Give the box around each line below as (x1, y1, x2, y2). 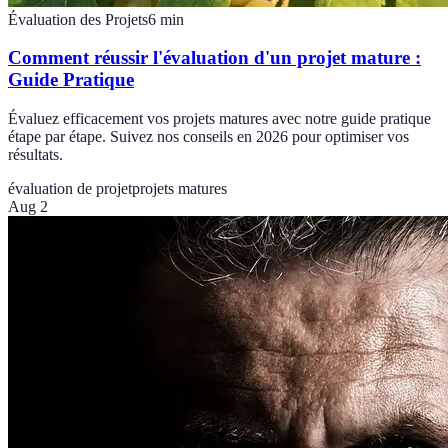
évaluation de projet (8, 180, 132, 198)
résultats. (8, 146, 63, 164)
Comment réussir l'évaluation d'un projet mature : (8, 47, 421, 69)
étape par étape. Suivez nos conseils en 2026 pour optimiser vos (8, 128, 409, 146)
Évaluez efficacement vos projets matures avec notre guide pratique (8, 110, 431, 128)
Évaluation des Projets (8, 10, 148, 28)
